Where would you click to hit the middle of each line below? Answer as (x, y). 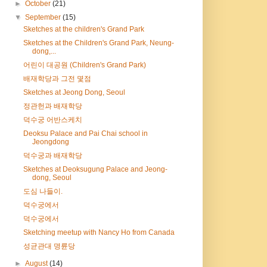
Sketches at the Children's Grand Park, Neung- (99, 43)
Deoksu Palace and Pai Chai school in (86, 134)
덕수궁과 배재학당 (53, 156)
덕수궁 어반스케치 (53, 120)
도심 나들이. (43, 192)
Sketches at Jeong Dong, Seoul (74, 93)
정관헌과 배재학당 (53, 106)
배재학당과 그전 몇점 (58, 79)
